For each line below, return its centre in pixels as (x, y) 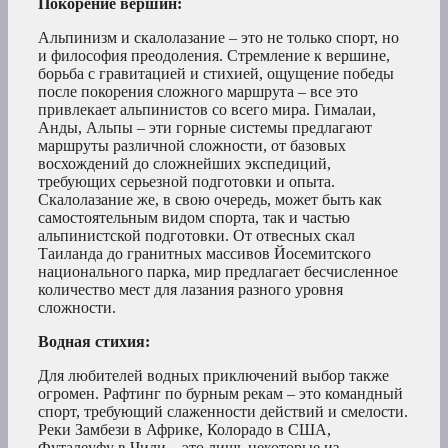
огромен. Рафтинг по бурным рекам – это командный (220, 394)
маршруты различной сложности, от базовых (192, 146)
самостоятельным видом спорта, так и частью (194, 218)
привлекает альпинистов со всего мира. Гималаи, (207, 110)
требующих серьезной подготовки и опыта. (186, 182)
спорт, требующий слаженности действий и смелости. (223, 412)
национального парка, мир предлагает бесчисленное (218, 272)
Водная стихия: (94, 342)
